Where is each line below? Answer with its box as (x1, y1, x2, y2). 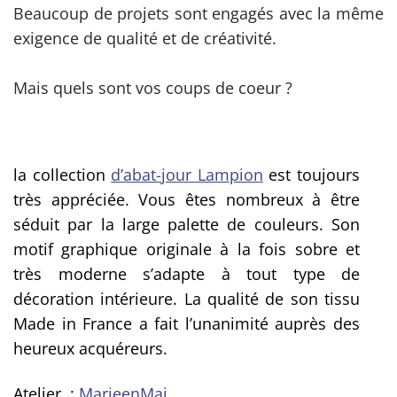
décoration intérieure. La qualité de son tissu (13, 288, 360, 310)
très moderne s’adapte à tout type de (13, 263, 360, 285)
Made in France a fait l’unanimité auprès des (13, 313, 360, 335)
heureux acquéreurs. (13, 338, 167, 360)
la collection (13, 164, 112, 186)
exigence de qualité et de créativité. (13, 27, 276, 50)
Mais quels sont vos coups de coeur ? (13, 77, 292, 99)
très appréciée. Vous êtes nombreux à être (13, 189, 360, 211)
